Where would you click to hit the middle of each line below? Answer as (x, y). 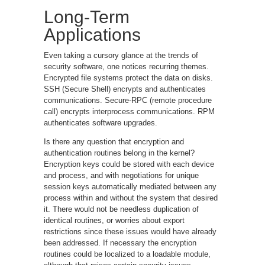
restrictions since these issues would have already (130, 231)
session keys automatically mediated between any (130, 186)
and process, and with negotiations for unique (121, 175)
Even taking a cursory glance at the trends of (121, 55)
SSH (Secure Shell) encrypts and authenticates (125, 89)
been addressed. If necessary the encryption (120, 243)
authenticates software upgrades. (101, 122)
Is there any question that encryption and (114, 141)
